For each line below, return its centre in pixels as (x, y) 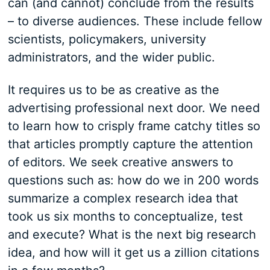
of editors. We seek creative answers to (120, 162)
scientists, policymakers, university (107, 39)
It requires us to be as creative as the (113, 90)
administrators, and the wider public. (111, 58)
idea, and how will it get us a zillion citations (133, 253)
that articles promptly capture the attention (130, 144)
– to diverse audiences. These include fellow (135, 21)
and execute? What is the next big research (132, 235)
